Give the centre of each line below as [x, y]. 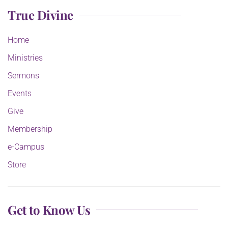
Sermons [23, 76]
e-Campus [26, 147]
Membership [30, 129]
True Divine [40, 15]
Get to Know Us [49, 210]
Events [20, 94]
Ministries [25, 58]
